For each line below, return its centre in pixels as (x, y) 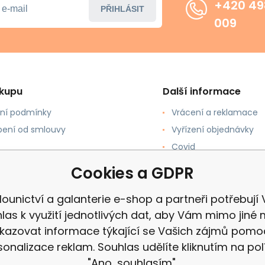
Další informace (201, 92)
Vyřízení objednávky (212, 130)
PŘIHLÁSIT (122, 9)
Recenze (189, 164)
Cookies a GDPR (132, 173)
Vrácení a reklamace (214, 113)
